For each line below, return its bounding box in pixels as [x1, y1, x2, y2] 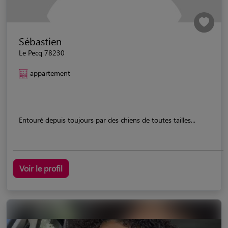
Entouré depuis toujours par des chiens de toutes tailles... [19, 115, 195, 125]
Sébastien [19, 34, 62, 48]
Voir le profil [19, 162, 63, 174]
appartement [30, 68, 70, 78]
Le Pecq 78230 [19, 47, 65, 58]
